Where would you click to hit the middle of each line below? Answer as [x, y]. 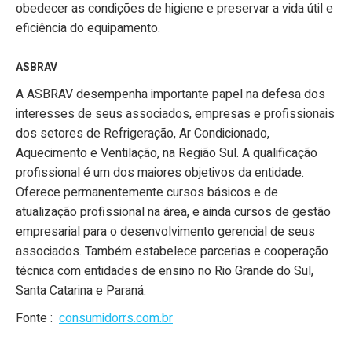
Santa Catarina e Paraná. [81, 291]
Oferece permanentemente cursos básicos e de [147, 193]
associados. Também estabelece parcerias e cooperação [172, 252]
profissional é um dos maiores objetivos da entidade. [160, 173]
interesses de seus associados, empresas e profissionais [175, 114]
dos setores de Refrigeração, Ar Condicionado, [143, 134]
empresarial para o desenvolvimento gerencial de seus [165, 232]
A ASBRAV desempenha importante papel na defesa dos [170, 95]
